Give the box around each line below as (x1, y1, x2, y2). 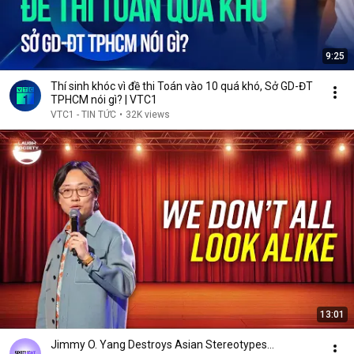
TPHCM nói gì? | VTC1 (51, 93, 157, 106)
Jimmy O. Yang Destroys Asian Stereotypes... (51, 338, 274, 351)
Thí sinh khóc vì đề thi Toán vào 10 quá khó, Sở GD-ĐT (51, 80, 313, 92)
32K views (126, 109, 170, 120)
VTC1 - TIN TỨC (51, 109, 116, 120)
